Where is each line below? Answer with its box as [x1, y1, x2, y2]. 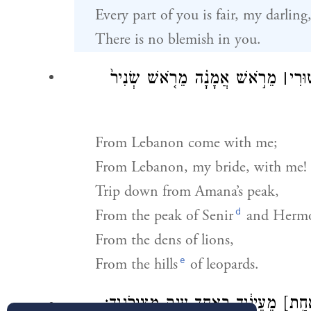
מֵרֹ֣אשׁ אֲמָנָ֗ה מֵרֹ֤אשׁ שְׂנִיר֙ [109, 69, 283, 92]
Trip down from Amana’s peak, [94, 182, 279, 201]
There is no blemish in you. [94, 30, 261, 49]
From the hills [94, 255, 178, 274]
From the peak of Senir [94, 206, 233, 226]
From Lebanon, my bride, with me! [94, 158, 307, 177]
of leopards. [186, 255, 260, 274]
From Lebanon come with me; [94, 133, 278, 153]
